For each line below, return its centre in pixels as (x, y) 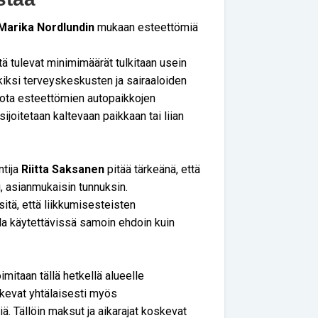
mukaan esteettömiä (146, 27)
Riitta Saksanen (61, 169)
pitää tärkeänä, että (152, 169)
